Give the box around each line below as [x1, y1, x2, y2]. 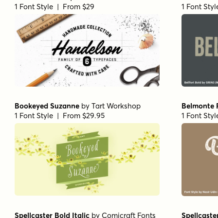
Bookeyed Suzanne [15, 101, 79, 111]
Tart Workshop [91, 101, 141, 111]
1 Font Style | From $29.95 [15, 111, 105, 121]
